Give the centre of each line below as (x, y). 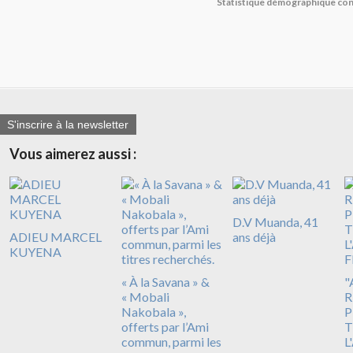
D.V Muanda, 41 (275, 222)
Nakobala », (153, 312)
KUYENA (35, 252)
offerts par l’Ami (165, 327)
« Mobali (145, 297)
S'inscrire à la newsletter (68, 125)
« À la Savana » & (165, 282)
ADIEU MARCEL (56, 237)
